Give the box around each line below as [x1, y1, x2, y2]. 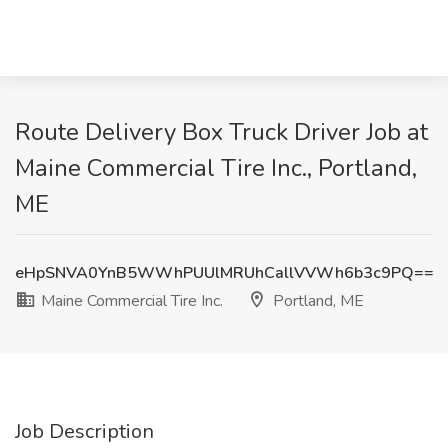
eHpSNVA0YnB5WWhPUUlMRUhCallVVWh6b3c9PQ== [15, 262, 434, 284]
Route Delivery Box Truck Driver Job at [15, 116, 428, 148]
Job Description [15, 418, 154, 445]
